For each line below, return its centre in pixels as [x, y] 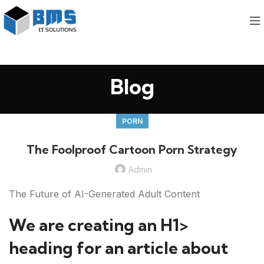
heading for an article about [118, 248]
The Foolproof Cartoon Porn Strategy [132, 149]
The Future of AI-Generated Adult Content [104, 194]
